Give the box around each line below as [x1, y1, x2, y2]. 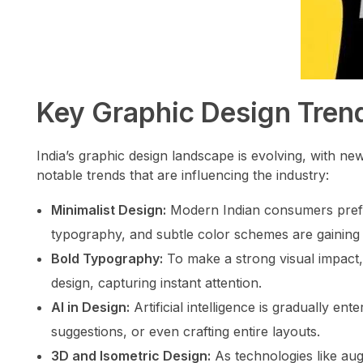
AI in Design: [50, 299, 130, 316]
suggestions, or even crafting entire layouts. [50, 323, 320, 340]
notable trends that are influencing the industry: [36, 167, 329, 184]
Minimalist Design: [50, 202, 166, 219]
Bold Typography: [50, 250, 163, 267]
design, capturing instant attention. [50, 275, 262, 292]
